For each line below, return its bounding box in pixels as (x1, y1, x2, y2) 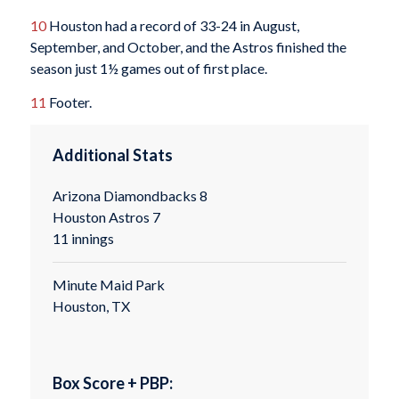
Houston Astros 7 (52, 208, 160, 226)
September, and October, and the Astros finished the (29, 38, 346, 56)
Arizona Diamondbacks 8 (52, 187, 208, 205)
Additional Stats (52, 145, 173, 166)
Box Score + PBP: (52, 372, 173, 393)
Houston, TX (52, 297, 130, 315)
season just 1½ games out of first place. (29, 60, 267, 77)
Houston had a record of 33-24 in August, (45, 17, 299, 35)
